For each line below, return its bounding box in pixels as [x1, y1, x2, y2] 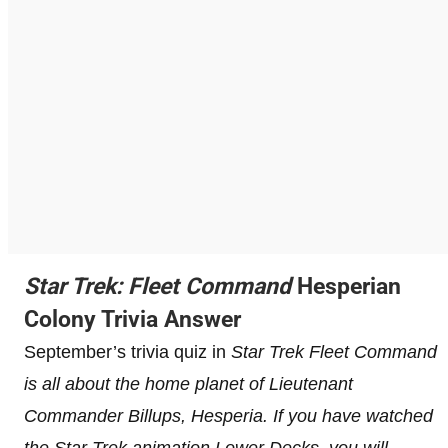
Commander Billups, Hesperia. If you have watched [24, 405, 433, 426]
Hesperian [297, 272, 401, 300]
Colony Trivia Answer [24, 305, 241, 333]
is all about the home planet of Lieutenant [24, 373, 353, 394]
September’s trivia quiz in [24, 341, 231, 362]
